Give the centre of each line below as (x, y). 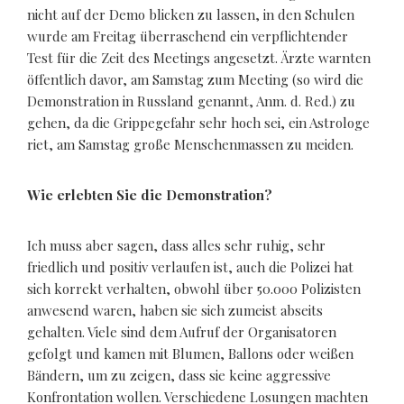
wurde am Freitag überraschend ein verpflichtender (188, 36)
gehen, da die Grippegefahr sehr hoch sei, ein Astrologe (198, 122)
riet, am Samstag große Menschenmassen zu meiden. (190, 144)
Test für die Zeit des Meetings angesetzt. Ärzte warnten (199, 57)
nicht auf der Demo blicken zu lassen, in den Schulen (191, 14)
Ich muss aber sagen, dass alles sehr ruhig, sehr (176, 245)
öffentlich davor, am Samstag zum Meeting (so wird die (195, 79)
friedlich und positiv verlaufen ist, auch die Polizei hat (190, 266)
